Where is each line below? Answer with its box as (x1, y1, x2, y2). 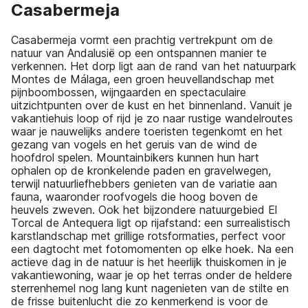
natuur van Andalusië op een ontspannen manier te (11, 45, 267, 60)
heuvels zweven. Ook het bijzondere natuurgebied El (11, 202, 277, 217)
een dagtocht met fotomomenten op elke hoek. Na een (11, 241, 294, 256)
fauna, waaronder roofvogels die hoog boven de (11, 189, 258, 203)
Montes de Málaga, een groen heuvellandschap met (11, 71, 274, 86)
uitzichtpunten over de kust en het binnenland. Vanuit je (11, 98, 292, 112)
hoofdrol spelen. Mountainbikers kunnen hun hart (11, 150, 259, 164)
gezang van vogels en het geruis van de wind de (11, 137, 257, 151)
